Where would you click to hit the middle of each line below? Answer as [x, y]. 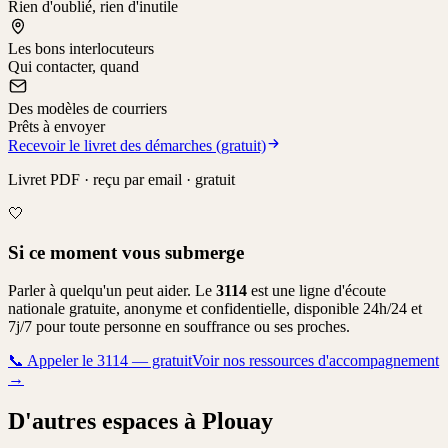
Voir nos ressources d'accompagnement [315, 361]
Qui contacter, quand [73, 66]
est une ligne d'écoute [316, 291]
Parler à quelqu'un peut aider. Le [112, 291]
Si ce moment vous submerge [126, 252]
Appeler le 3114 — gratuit [108, 361]
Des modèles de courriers [87, 108]
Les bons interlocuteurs [81, 48]
